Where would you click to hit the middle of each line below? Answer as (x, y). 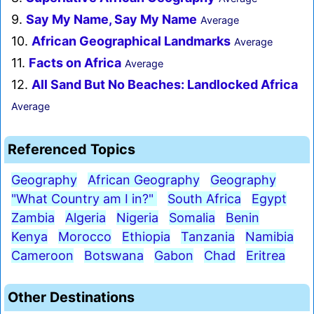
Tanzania (208, 237)
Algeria (86, 218)
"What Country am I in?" (84, 199)
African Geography (144, 180)
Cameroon (42, 256)
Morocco (85, 237)
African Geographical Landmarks (131, 41)
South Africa (204, 199)
